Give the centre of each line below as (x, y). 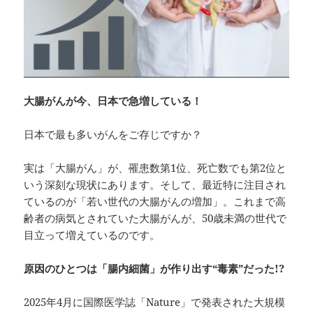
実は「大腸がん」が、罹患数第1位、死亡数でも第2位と (155, 167)
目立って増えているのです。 (92, 234)
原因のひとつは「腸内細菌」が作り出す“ (121, 268)
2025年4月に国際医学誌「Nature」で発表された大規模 (155, 301)
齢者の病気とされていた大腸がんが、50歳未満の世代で (155, 218)
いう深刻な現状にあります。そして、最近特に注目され (155, 184)
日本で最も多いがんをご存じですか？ (113, 134)
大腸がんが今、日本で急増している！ (113, 100)
